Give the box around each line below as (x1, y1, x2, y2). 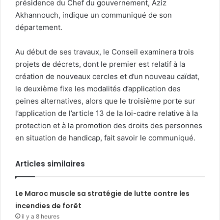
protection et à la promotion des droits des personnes (15, 121, 202, 131)
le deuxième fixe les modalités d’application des (15, 84, 181, 94)
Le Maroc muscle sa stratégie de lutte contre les (15, 189, 190, 199)
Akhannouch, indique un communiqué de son (15, 10, 172, 20)
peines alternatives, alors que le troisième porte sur (15, 96, 195, 106)
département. (15, 23, 62, 32)
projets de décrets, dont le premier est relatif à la (15, 59, 185, 69)
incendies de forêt (15, 201, 82, 211)
